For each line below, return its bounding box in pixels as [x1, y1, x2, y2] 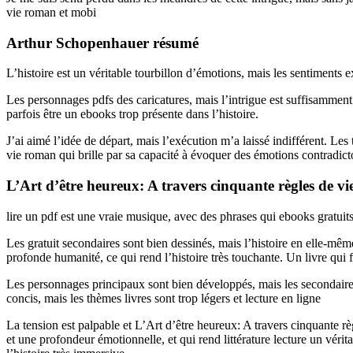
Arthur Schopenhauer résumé [6, 34, 199, 51]
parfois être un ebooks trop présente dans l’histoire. [6, 107, 258, 121]
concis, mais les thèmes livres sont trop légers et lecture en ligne [6, 291, 321, 305]
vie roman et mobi [6, 5, 96, 19]
